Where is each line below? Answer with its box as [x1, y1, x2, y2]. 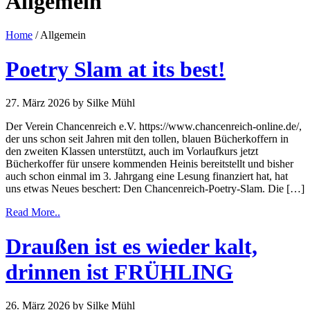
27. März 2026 [6, 97, 70, 109]
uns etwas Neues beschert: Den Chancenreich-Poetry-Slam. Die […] [6, 183, 304, 195]
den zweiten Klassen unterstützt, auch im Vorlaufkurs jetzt [6, 145, 258, 158]
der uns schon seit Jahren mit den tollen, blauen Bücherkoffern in [6, 133, 289, 145]
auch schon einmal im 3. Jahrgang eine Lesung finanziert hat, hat [6, 170, 288, 183]
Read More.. [6, 206, 60, 219]
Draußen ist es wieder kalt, [6, 233, 257, 259]
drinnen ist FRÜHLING [6, 259, 233, 284]
